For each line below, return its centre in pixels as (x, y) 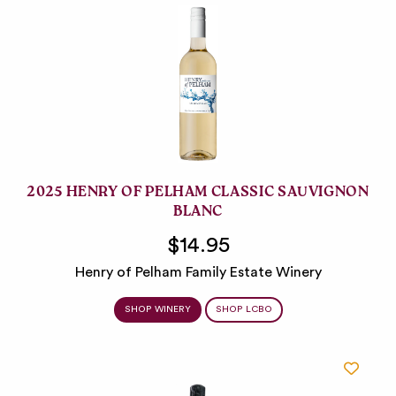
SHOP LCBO (244, 310)
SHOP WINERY (157, 310)
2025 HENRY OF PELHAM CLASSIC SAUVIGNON (198, 194)
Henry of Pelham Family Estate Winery (198, 273)
